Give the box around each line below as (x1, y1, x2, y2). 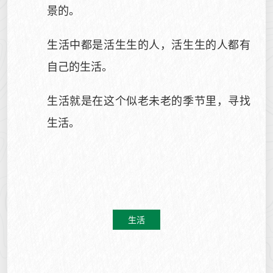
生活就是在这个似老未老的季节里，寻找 (47, 92, 250, 108)
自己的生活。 (47, 58, 113, 74)
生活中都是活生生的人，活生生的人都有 (47, 36, 250, 52)
